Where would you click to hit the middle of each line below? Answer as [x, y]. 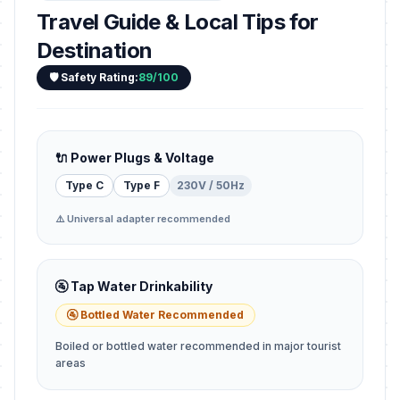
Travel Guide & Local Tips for [178, 22]
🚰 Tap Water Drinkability [134, 286]
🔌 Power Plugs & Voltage [135, 158]
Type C [84, 185]
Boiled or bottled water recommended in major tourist [198, 346]
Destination [95, 50]
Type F [142, 185]
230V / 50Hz [211, 185]
